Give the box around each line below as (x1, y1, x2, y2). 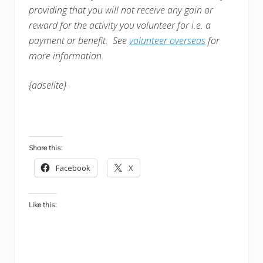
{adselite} (29, 78, 66, 92)
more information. (29, 49, 104, 62)
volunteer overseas (129, 33, 205, 47)
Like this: (29, 200, 57, 209)
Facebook (56, 162, 90, 173)
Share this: (29, 143, 63, 152)
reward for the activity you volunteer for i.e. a (29, 18, 211, 32)
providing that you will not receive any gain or (29, 3, 213, 16)
